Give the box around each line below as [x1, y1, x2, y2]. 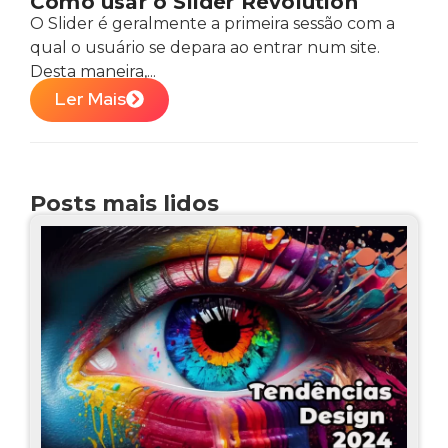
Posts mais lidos [30, 190, 219, 218]
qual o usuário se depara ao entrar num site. [30, 38, 380, 57]
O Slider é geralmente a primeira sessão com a [30, 14, 395, 33]
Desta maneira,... [30, 62, 156, 81]
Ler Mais [55, 87, 126, 111]
